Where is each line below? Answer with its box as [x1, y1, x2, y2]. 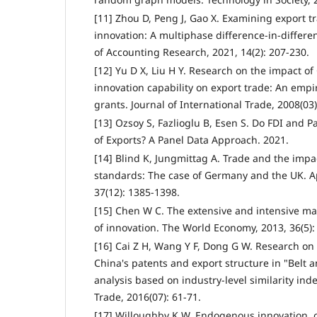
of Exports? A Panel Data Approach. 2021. [94, 132, 289, 146]
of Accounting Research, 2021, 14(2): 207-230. [94, 45, 309, 59]
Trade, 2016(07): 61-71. [94, 289, 201, 304]
